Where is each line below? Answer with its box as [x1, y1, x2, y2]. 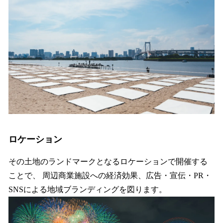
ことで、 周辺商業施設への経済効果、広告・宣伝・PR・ [8, 171, 212, 180]
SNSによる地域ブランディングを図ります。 [8, 185, 167, 194]
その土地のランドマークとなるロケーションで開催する [8, 157, 208, 166]
